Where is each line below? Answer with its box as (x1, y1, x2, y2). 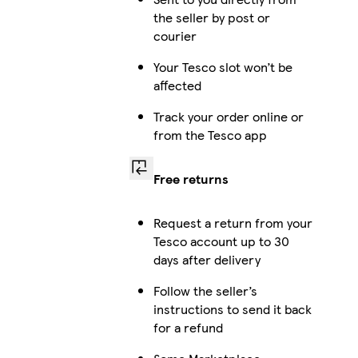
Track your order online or (153, 106, 304, 125)
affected (153, 75, 201, 94)
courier (153, 26, 197, 45)
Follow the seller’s (153, 280, 257, 300)
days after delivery (153, 249, 261, 268)
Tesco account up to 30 (153, 231, 289, 250)
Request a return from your (153, 213, 312, 232)
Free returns (153, 169, 229, 188)
